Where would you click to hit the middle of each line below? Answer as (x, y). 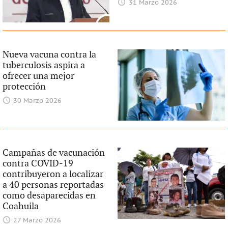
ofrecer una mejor (38, 76)
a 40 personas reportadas (53, 185)
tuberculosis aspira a (44, 65)
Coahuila (20, 207)
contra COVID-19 (38, 164)
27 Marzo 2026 (37, 221)
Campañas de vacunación (53, 153)
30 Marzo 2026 (38, 101)
